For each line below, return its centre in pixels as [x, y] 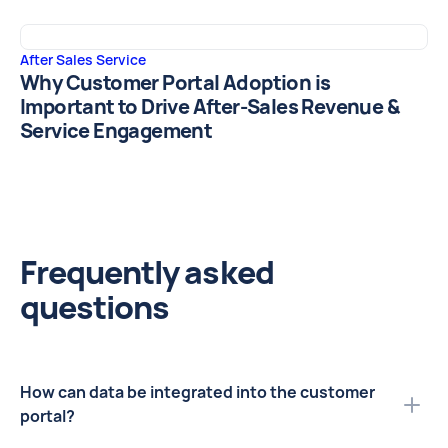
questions [95, 307]
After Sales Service [83, 59]
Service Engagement [116, 130]
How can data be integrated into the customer [197, 392]
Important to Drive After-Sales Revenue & [209, 106]
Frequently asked [147, 272]
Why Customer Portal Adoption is [175, 82]
